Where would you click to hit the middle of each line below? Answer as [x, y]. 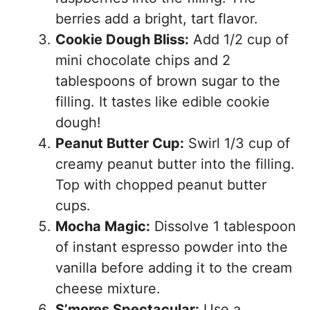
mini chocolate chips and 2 [143, 60]
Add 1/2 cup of [239, 39]
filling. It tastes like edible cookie [163, 102]
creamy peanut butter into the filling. [175, 164]
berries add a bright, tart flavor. [157, 19]
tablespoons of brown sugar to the [168, 81]
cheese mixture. [108, 289]
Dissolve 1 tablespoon [223, 226]
